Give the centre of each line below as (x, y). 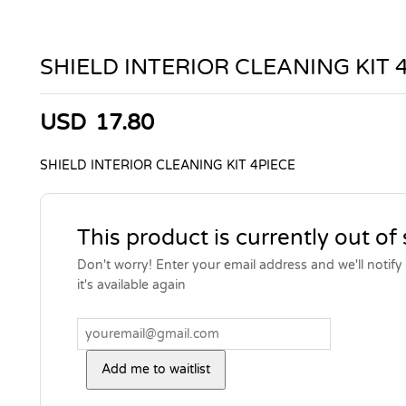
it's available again (131, 285)
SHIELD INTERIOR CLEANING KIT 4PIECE (167, 166)
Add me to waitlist (155, 370)
